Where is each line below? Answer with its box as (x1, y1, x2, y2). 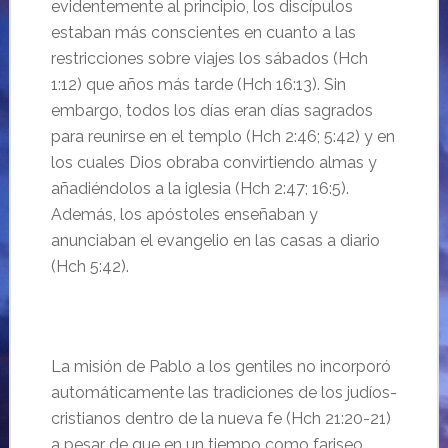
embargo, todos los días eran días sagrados (50, 101, 373, 120)
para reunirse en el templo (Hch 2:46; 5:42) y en (50, 127, 395, 146)
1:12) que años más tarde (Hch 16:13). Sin (50, 75, 346, 94)
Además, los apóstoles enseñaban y (50, 205, 318, 224)
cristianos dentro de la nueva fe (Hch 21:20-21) (50, 409, 391, 428)
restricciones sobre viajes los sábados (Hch (50, 49, 368, 68)
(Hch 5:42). (50, 257, 129, 276)
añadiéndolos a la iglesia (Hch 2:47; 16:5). (50, 179, 349, 198)
